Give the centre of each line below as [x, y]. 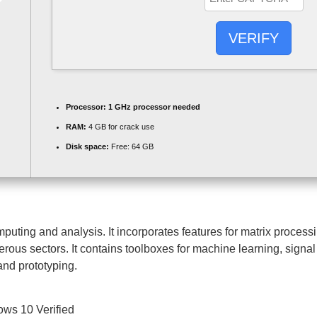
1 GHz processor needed [153, 107]
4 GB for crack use [120, 127]
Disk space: [87, 146]
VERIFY [254, 39]
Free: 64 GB [131, 146]
